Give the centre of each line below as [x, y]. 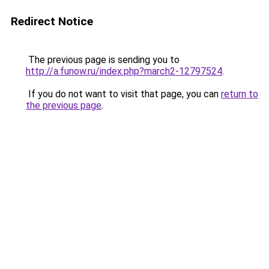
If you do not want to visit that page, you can [123, 94]
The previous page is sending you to [103, 60]
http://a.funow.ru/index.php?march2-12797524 [124, 71]
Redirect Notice [52, 21]
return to [240, 94]
